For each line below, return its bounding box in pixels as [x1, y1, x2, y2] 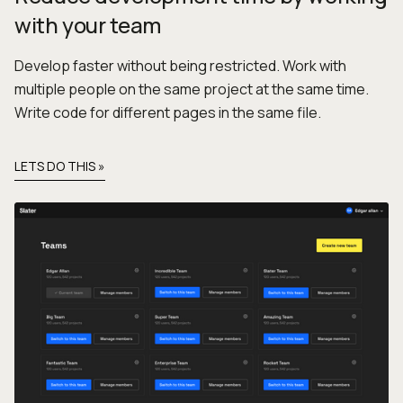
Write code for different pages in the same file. [14, 102, 321, 122]
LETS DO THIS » [14, 157, 105, 175]
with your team [14, 9, 161, 40]
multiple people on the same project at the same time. [14, 78, 369, 99]
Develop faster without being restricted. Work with [14, 55, 346, 76]
